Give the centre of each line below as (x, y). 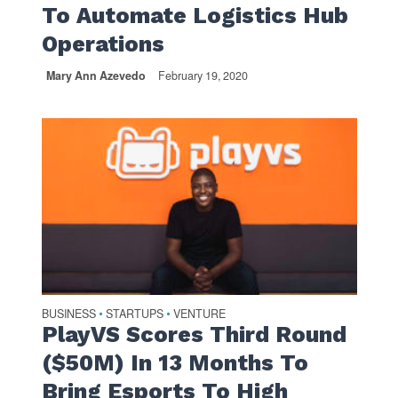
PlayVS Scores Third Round (194, 335)
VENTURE (199, 314)
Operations (103, 44)
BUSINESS (68, 314)
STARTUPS (134, 314)
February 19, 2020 (203, 75)
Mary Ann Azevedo (96, 75)
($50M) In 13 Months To (175, 363)
